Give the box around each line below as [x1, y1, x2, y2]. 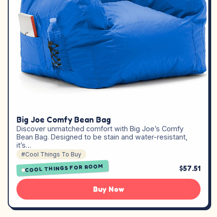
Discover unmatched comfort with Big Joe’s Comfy [16, 124, 184, 133]
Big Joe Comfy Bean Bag [16, 115, 111, 125]
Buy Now [93, 185, 124, 194]
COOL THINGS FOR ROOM [25, 162, 104, 174]
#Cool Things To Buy [21, 151, 81, 158]
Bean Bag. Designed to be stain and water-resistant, [16, 133, 187, 141]
